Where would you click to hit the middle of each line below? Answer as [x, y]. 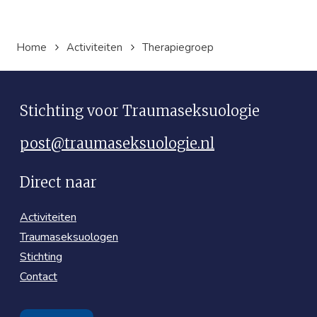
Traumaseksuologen [69, 237]
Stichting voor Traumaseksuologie [140, 110]
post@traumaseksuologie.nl [117, 143]
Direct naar [58, 182]
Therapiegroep [178, 47]
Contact [39, 276]
